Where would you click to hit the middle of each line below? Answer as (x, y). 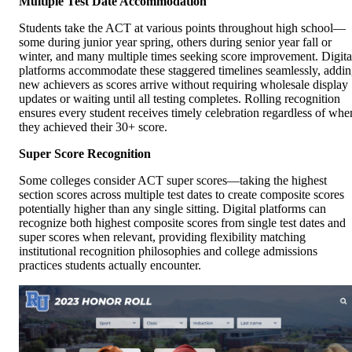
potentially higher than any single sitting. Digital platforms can (172, 208)
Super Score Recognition (85, 153)
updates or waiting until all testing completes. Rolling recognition (180, 98)
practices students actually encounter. (110, 265)
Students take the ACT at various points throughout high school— (182, 27)
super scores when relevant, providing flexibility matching (162, 236)
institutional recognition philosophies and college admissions (168, 251)
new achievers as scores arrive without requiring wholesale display (183, 84)
